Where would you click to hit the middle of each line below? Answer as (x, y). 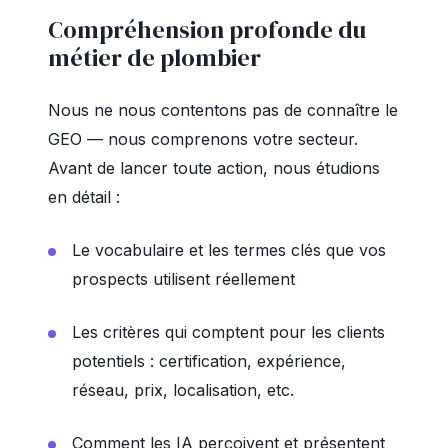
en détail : (84, 197)
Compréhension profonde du (207, 29)
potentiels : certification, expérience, (209, 361)
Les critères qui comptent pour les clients (228, 332)
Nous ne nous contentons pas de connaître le (223, 110)
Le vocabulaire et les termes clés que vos (229, 250)
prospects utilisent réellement (183, 279)
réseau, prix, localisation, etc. (183, 390)
